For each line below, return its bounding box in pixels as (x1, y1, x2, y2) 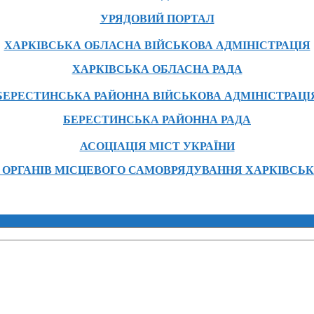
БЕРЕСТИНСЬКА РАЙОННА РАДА (63, 114, 251, 126)
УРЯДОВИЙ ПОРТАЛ (100, 13, 214, 25)
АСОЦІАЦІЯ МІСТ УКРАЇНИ (79, 140, 235, 153)
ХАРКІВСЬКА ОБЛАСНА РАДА (71, 63, 243, 76)
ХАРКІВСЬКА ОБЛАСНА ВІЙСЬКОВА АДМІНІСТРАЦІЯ (4, 39, 310, 52)
